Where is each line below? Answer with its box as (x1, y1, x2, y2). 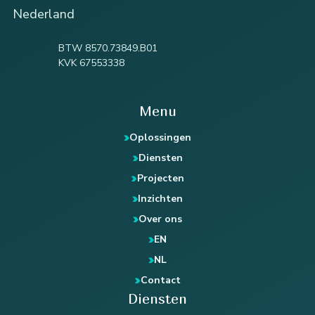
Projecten (136, 172, 184, 186)
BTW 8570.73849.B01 (58, 41, 157, 55)
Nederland (13, 5, 75, 22)
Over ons (139, 212, 182, 226)
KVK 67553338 (58, 56, 124, 70)
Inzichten (138, 192, 183, 206)
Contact (140, 274, 181, 288)
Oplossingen (129, 131, 191, 145)
